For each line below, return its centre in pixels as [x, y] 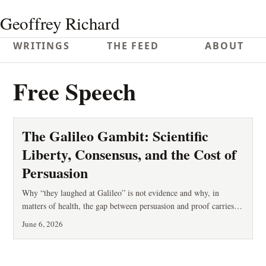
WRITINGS [42, 46]
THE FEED [133, 46]
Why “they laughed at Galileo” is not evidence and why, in [121, 193]
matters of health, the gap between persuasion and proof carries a [131, 206]
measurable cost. [50, 219]
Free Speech [75, 91]
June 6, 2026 [42, 224]
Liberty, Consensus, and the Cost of [129, 154]
